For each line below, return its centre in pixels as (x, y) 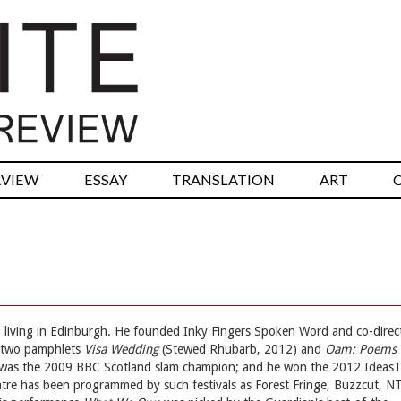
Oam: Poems (361, 350)
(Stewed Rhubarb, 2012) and (242, 350)
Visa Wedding (121, 350)
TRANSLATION (223, 180)
